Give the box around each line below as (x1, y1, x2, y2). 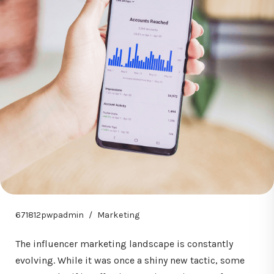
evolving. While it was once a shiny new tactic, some (15, 254, 245, 266)
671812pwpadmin (15, 210, 84, 220)
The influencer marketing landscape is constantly (15, 238, 233, 250)
